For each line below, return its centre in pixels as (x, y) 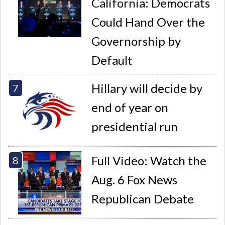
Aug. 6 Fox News (135, 180)
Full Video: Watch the (149, 161)
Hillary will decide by (147, 88)
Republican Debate (143, 199)
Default (112, 60)
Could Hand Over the (148, 22)
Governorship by (136, 41)
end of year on (130, 107)
